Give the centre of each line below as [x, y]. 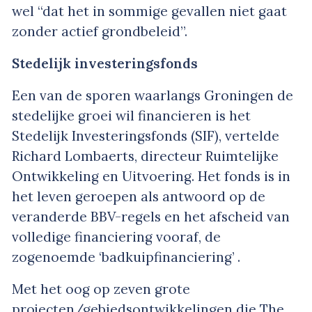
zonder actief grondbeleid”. [100, 31]
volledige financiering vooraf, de [116, 236]
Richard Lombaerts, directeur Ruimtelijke [145, 156]
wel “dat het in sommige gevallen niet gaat [149, 11]
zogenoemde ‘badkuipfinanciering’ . [126, 257]
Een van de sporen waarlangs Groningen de [153, 95]
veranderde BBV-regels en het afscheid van [151, 216]
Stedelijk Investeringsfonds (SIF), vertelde [146, 135]
